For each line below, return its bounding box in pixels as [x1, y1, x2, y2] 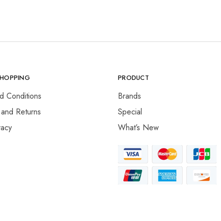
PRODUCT [118, 73, 149, 82]
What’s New [118, 122, 159, 133]
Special [118, 106, 142, 117]
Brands [118, 90, 141, 102]
